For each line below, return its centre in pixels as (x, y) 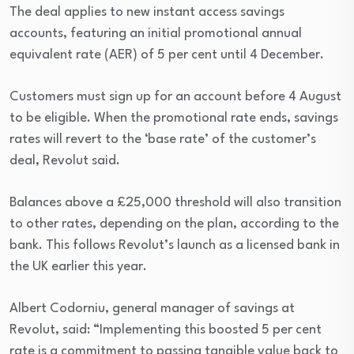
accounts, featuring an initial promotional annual (156, 33)
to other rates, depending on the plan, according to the (174, 224)
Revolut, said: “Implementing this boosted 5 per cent (166, 330)
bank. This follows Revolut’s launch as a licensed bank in (175, 245)
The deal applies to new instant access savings (147, 12)
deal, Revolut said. (65, 160)
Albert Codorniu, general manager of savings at (152, 308)
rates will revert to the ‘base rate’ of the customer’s (163, 139)
